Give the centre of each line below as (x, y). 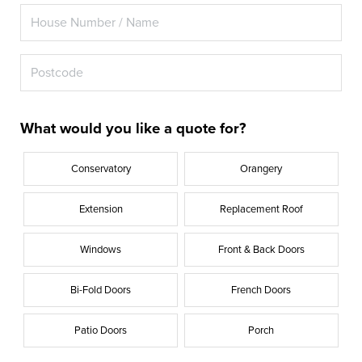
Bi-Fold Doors (101, 290)
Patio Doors (101, 331)
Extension (101, 210)
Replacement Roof (261, 210)
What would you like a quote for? (134, 129)
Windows (101, 250)
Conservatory (101, 169)
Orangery (261, 169)
